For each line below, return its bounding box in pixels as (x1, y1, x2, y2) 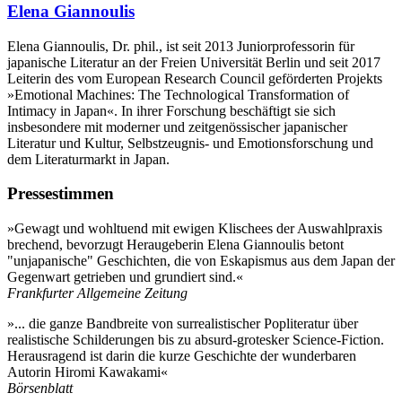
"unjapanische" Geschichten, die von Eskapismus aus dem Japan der (7, 253, 395, 269)
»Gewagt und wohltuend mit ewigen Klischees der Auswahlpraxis (7, 221, 382, 237)
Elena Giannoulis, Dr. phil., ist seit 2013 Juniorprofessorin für (7, 38, 354, 54)
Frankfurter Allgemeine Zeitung (7, 285, 188, 301)
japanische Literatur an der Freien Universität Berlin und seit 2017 (7, 54, 380, 70)
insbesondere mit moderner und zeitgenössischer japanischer (7, 118, 347, 135)
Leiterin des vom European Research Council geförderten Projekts (7, 70, 382, 86)
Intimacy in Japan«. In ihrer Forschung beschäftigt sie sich (7, 102, 336, 118)
